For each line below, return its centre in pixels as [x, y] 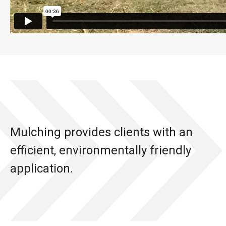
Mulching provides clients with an [101, 132]
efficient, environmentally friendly [101, 150]
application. [42, 168]
